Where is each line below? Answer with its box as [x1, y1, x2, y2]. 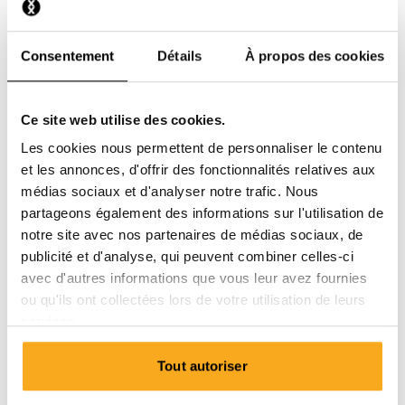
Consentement [21, 47, 115, 63]
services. [21, 314, 80, 330]
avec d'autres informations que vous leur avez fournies [21, 270, 367, 287]
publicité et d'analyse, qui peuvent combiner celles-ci [21, 249, 353, 265]
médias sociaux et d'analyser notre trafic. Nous [21, 184, 319, 200]
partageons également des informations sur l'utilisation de [21, 205, 383, 221]
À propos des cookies [245, 47, 384, 63]
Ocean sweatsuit [18, 344, 91, 358]
